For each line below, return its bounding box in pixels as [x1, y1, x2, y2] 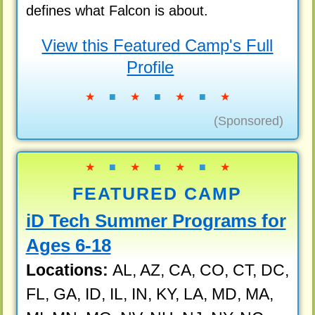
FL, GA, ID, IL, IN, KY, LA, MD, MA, [25, 285, 274, 304]
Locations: [25, 261, 112, 280]
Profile [127, 57, 174, 77]
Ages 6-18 [25, 235, 111, 257]
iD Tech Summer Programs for [25, 210, 286, 232]
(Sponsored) [214, 114, 284, 129]
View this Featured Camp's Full [41, 35, 274, 55]
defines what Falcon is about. [25, 2, 208, 18]
